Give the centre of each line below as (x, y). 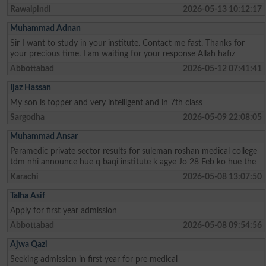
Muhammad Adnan (46, 28)
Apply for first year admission (64, 210)
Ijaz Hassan (31, 87)
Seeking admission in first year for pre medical (94, 259)
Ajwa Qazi (29, 244)
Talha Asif (28, 195)
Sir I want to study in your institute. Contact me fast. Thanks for (128, 43)
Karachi (25, 176)
